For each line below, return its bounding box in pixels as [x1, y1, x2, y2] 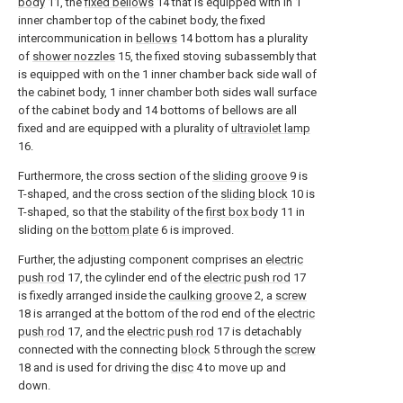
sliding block [220, 187, 288, 201]
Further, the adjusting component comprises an [18, 253, 265, 266]
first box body [206, 205, 278, 219]
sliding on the [18, 223, 91, 237]
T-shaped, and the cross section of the [18, 187, 220, 201]
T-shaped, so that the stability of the [18, 205, 206, 219]
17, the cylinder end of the [65, 271, 203, 284]
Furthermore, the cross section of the [18, 169, 212, 183]
